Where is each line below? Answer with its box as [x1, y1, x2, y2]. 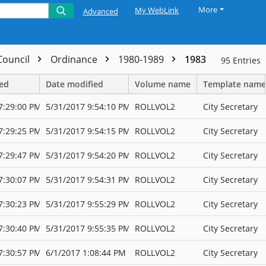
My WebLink [135, 5, 179, 15]
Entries [233, 55, 261, 66]
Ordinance [50, 53, 100, 66]
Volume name [135, 78, 191, 90]
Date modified [46, 78, 103, 90]
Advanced [83, 6, 118, 17]
